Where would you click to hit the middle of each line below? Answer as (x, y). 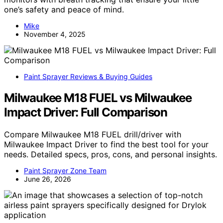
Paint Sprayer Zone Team (65, 170)
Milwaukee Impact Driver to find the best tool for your (106, 144)
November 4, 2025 (55, 34)
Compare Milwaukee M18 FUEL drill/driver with (93, 134)
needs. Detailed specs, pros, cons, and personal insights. (111, 154)
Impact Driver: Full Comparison (86, 112)
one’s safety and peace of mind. (64, 9)
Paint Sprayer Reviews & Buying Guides (88, 76)
